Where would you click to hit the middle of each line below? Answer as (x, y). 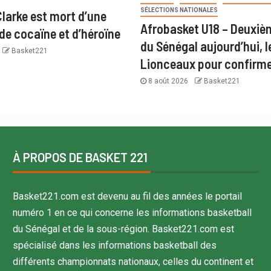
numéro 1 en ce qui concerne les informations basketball (132, 212)
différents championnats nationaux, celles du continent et (133, 261)
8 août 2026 (168, 81)
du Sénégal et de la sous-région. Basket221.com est (123, 229)
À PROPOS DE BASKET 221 (80, 157)
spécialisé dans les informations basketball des (114, 245)
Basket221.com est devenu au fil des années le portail (127, 196)
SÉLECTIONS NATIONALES (179, 10)
